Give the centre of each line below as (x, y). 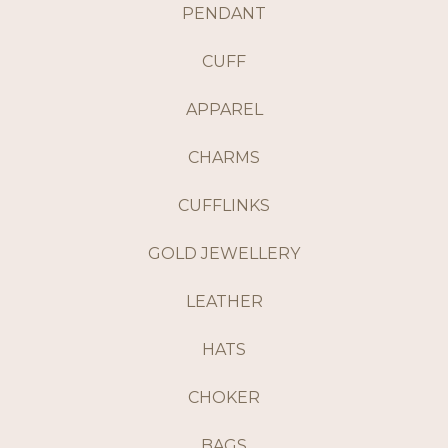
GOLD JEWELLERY (224, 254)
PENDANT (224, 14)
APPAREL (224, 110)
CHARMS (224, 158)
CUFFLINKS (224, 206)
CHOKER (224, 398)
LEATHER (224, 302)
